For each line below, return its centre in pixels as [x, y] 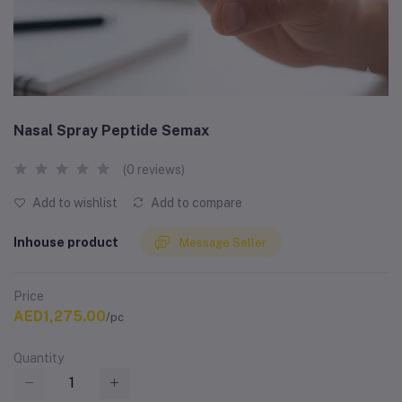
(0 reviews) [154, 170]
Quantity [39, 358]
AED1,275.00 [60, 317]
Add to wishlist [74, 203]
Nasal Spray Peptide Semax [111, 131]
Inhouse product [66, 242]
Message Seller [223, 242]
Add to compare [195, 203]
